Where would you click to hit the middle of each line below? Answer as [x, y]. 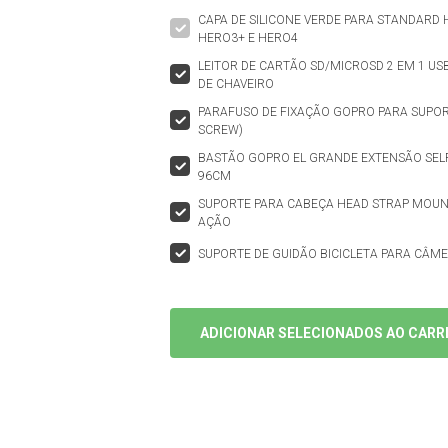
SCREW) [221, 130]
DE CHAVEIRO [236, 84]
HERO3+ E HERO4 [248, 38]
